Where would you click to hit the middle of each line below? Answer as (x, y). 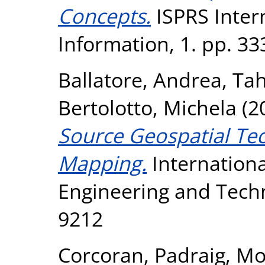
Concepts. (104, 16)
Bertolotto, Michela (147, 107)
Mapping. (102, 163)
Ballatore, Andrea (140, 80)
